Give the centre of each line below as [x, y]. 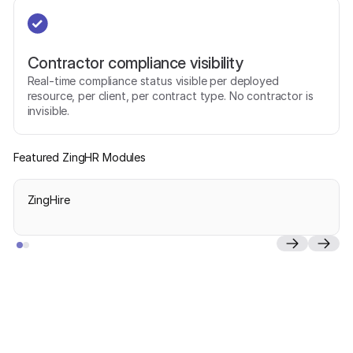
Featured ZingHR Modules [80, 157]
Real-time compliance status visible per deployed [153, 80]
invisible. [48, 110]
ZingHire [48, 200]
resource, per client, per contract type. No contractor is [170, 95]
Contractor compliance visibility [136, 62]
